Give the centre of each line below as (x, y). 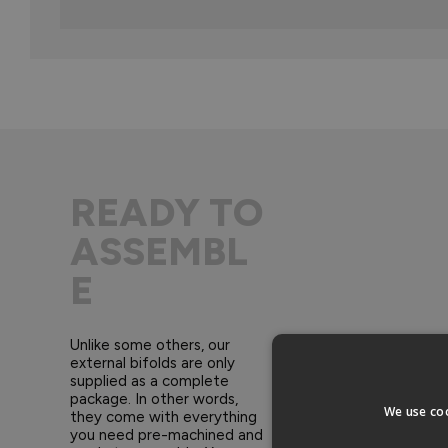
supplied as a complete (149, 380)
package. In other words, (154, 398)
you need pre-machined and (166, 434)
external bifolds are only (152, 362)
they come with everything (163, 416)
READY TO (166, 212)
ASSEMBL (159, 251)
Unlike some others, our (150, 344)
